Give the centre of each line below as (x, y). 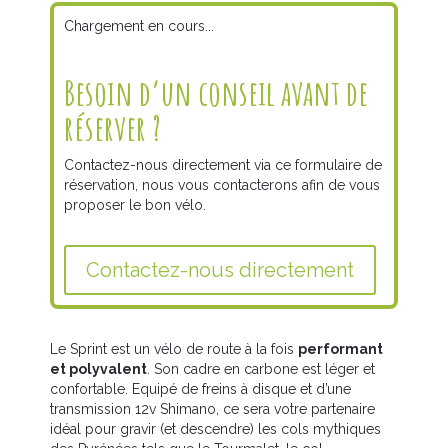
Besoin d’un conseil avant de (215, 93)
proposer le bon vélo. (134, 204)
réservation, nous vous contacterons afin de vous (221, 184)
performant (340, 348)
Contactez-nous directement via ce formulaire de (222, 164)
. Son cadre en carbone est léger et (260, 368)
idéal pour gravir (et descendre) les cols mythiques (215, 428)
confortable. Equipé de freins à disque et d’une (200, 388)
